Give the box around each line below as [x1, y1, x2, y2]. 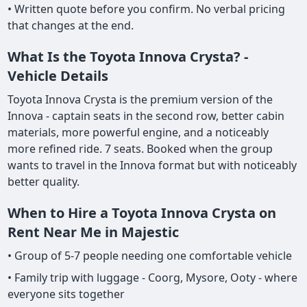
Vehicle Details [8, 66, 109, 86]
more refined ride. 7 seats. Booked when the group [8, 141, 273, 157]
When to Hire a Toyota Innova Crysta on [8, 204, 277, 223]
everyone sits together [8, 286, 125, 302]
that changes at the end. [8, 18, 134, 34]
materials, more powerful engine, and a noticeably [8, 125, 269, 140]
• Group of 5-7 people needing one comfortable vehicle [8, 248, 293, 264]
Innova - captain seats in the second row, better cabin [8, 108, 285, 124]
